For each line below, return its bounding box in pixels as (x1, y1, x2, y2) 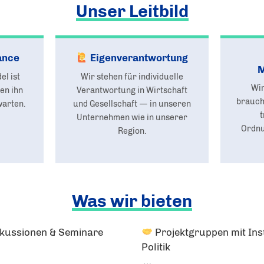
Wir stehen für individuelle (81, 71, 183, 82)
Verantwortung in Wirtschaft (77, 84, 187, 95)
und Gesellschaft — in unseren (73, 98, 191, 109)
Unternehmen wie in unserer (77, 111, 187, 123)
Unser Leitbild (75, 1, 189, 22)
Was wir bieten (72, 190, 192, 211)
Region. (118, 125, 146, 136)
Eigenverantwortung (87, 52, 188, 64)
